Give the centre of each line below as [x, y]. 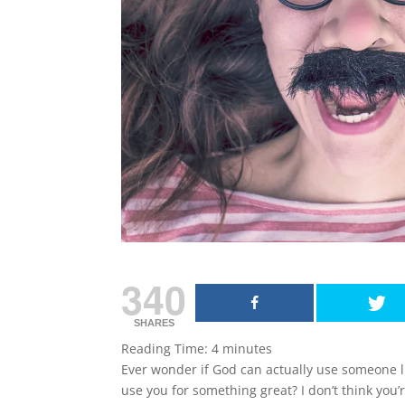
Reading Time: [167, 348]
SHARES [154, 322]
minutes [248, 348]
